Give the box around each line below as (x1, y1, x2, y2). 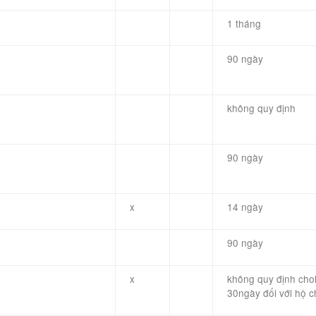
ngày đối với (238, 286, 292, 300)
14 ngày (227, 200, 263, 214)
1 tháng (227, 16, 261, 30)
